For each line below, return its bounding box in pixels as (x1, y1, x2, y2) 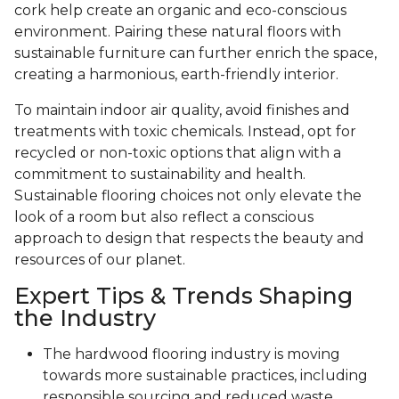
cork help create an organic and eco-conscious (14, 2, 346, 20)
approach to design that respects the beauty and (14, 230, 364, 248)
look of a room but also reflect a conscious (14, 208, 313, 226)
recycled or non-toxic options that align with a (14, 144, 341, 162)
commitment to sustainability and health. (14, 166, 305, 183)
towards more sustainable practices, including (43, 367, 368, 385)
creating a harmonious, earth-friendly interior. (14, 66, 338, 84)
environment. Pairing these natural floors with (14, 23, 341, 41)
